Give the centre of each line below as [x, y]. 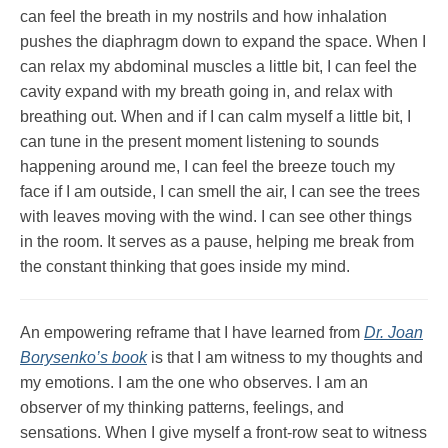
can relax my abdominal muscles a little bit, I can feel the [218, 66]
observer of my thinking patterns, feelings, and [182, 407]
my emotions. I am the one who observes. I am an [194, 382]
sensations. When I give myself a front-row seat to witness [223, 432]
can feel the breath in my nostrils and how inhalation [203, 16]
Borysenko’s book [83, 357]
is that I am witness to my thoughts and [285, 357]
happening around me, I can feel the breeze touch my [207, 166]
